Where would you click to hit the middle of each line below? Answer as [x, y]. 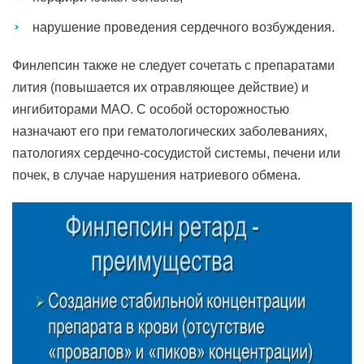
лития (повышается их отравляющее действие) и [160, 87]
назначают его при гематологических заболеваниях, [170, 131]
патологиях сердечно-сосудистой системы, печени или [176, 153]
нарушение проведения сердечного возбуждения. [184, 27]
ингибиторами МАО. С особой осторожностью [151, 109]
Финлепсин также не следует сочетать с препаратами [173, 65]
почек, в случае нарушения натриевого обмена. [156, 175]
